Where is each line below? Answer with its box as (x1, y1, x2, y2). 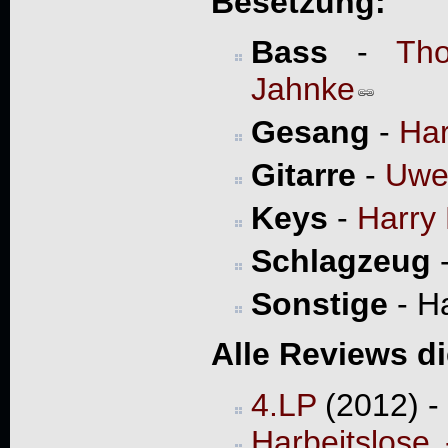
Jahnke (250, 70, 355, 107)
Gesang (250, 113, 370, 150)
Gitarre (250, 156, 356, 193)
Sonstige (250, 285, 388, 322)
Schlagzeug (250, 242, 431, 279)
